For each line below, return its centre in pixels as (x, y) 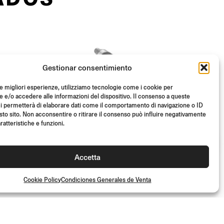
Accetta (87, 156)
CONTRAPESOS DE (93, 188)
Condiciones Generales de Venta (106, 180)
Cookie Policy (42, 180)
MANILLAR (74, 201)
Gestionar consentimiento (87, 67)
